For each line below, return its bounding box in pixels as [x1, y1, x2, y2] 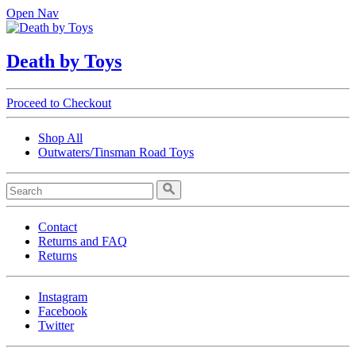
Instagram [38, 289, 87, 304]
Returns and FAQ [38, 234, 127, 248]
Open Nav [6, 6, 59, 20]
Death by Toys [6, 50, 122, 72]
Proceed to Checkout [6, 95, 111, 110]
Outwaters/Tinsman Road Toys [38, 145, 194, 159]
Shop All [38, 130, 83, 145]
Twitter [38, 318, 74, 332]
